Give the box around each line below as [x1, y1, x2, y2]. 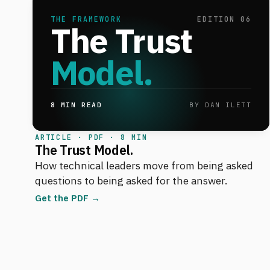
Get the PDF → [34, 191, 100, 204]
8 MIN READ [50, 100, 102, 109]
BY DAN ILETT [189, 100, 252, 109]
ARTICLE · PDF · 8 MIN [34, 132, 148, 142]
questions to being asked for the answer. [34, 173, 227, 187]
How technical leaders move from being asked [34, 158, 253, 172]
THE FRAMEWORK [50, 14, 122, 24]
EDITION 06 [196, 14, 252, 24]
